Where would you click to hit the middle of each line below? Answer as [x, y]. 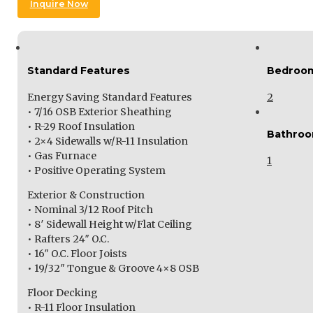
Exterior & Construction [86, 195]
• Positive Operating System [96, 170]
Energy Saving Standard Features [109, 97]
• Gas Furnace [61, 155]
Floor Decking [62, 293]
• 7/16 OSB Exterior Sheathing [99, 111]
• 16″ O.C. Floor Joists [77, 253]
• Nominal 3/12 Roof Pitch [90, 209]
